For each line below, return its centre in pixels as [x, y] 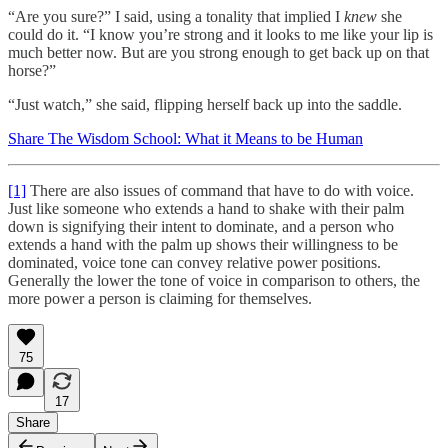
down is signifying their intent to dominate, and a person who [201, 226]
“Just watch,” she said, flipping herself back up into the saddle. [205, 104]
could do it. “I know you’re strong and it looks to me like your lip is [220, 34]
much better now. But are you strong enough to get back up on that [218, 52]
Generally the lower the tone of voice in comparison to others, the [214, 280]
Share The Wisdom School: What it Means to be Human [185, 138]
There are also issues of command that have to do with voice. [220, 190]
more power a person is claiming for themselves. [160, 298]
